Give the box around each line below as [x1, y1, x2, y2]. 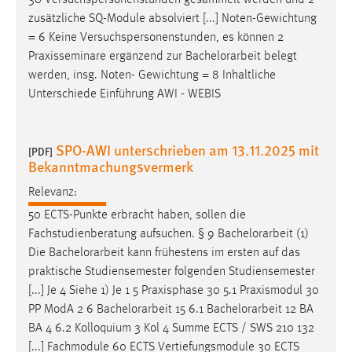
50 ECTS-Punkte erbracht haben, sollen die [28, 208, 246, 222]
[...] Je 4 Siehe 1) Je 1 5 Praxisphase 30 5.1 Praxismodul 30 [28, 284, 319, 297]
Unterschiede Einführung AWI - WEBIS [28, 88, 221, 101]
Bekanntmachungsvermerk [28, 156, 193, 177]
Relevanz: [28, 185, 77, 199]
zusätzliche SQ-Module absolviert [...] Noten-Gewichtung [28, 13, 317, 26]
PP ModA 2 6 [28, 302, 97, 316]
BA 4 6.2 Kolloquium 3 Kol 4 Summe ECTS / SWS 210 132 [28, 321, 314, 335]
